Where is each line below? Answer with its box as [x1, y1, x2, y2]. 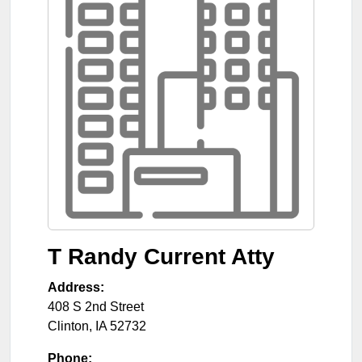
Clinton [48, 318, 89, 333]
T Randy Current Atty [48, 243, 275, 269]
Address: [48, 280, 104, 294]
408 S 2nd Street [48, 299, 144, 314]
